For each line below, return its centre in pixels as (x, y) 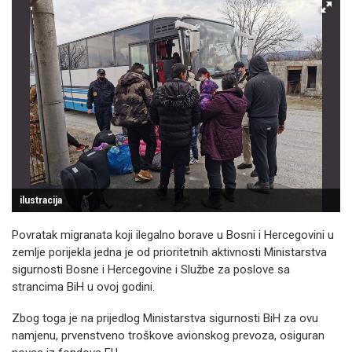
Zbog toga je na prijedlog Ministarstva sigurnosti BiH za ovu (165, 318)
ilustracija (41, 200)
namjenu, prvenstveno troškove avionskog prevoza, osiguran (168, 335)
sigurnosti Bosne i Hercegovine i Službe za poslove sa (151, 269)
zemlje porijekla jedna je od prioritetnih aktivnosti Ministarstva (169, 252)
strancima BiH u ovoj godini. (83, 287)
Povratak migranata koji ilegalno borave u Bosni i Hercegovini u (173, 235)
